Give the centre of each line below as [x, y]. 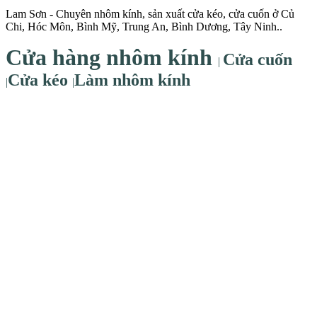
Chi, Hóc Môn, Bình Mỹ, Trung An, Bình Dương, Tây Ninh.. [144, 26]
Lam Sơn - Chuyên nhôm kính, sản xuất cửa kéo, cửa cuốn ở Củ [150, 13]
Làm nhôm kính [132, 80]
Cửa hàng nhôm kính [112, 57]
